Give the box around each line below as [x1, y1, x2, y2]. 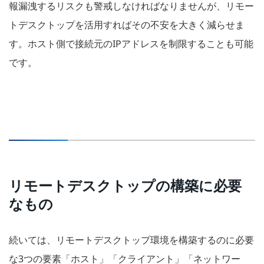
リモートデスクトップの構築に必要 [9, 176, 242, 196]
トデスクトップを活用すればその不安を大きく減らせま [9, 18, 245, 32]
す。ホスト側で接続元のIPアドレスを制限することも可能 [9, 37, 253, 51]
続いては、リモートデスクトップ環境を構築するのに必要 [9, 233, 254, 247]
